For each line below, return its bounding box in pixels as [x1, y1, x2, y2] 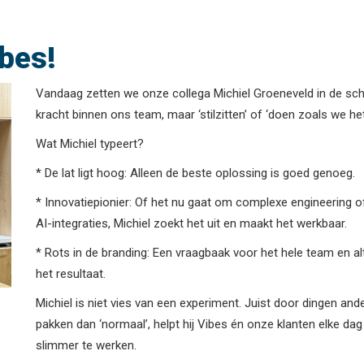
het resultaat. [36, 266, 106, 281]
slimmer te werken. [36, 337, 136, 353]
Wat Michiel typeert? [36, 136, 144, 151]
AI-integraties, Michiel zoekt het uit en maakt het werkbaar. [36, 215, 347, 231]
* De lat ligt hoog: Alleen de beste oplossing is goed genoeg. [36, 165, 355, 180]
